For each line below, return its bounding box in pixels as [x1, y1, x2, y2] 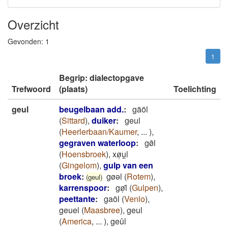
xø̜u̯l [112, 148, 128, 160]
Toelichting [174, 83, 216, 95]
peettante [59, 193, 95, 205]
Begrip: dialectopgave [59, 72, 144, 83]
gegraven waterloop [59, 137, 136, 149]
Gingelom [62, 159, 97, 171]
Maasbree [84, 204, 120, 216]
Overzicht [8, 15, 59, 33]
